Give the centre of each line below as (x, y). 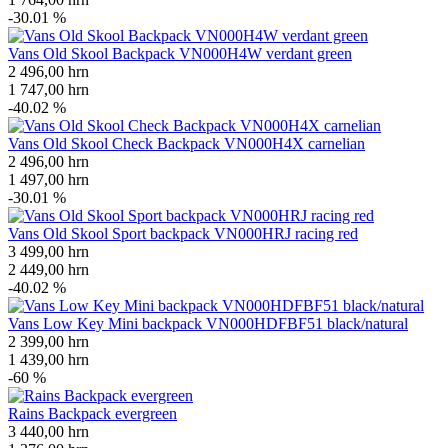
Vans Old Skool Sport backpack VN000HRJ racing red (183, 233)
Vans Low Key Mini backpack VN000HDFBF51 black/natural (208, 323)
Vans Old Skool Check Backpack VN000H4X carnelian (186, 143)
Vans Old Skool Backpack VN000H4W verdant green (180, 53)
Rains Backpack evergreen (92, 413)
